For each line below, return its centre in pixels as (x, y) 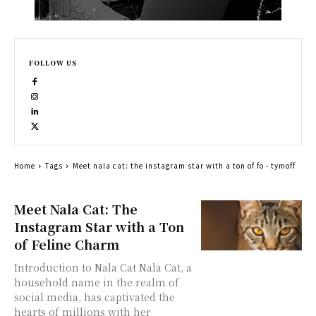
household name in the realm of (97, 282)
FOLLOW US (53, 63)
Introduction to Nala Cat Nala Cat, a (77, 267)
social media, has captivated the (95, 297)
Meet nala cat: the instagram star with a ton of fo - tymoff (184, 165)
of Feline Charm (67, 244)
